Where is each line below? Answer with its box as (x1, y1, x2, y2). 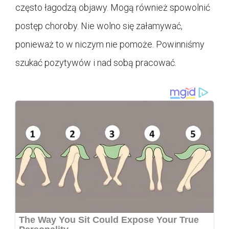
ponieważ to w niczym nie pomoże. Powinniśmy (15, 38, 204, 50)
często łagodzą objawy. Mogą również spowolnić (15, 2, 210, 13)
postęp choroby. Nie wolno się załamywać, (15, 20, 182, 31)
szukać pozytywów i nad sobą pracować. (15, 57, 176, 68)
